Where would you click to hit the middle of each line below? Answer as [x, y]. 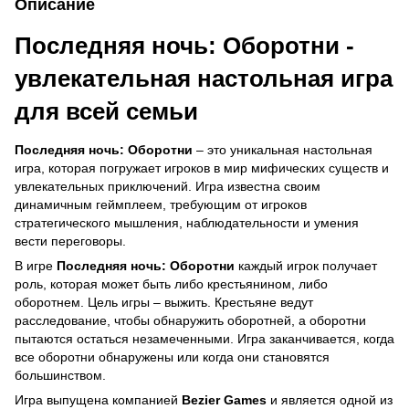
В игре [36, 265]
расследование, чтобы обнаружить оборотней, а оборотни [190, 320]
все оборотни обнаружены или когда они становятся [172, 357]
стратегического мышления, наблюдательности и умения [187, 222]
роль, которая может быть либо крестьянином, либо [171, 283]
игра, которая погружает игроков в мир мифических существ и [202, 168]
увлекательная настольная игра [204, 78]
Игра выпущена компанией [98, 399]
